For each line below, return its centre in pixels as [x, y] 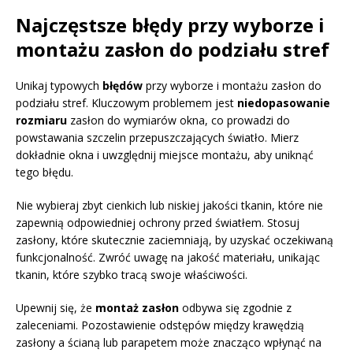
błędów [123, 85]
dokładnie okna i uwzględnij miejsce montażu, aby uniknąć [165, 154]
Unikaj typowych [59, 85]
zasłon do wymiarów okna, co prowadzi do [178, 120]
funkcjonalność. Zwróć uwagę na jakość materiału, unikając [168, 257]
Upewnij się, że [56, 307]
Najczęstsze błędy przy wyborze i [170, 24]
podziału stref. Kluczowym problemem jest [126, 102]
